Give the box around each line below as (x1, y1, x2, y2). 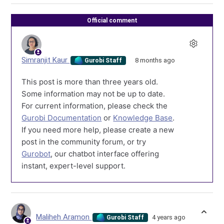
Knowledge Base (113, 113, 173, 123)
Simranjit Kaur (21, 55, 70, 65)
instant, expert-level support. (21, 161, 126, 171)
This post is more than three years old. (21, 77, 158, 87)
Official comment (86, 17, 137, 24)
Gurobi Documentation (21, 113, 102, 123)
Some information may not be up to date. (21, 89, 165, 99)
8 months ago (134, 56, 175, 64)
